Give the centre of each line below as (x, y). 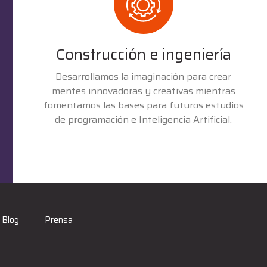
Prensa (59, 220)
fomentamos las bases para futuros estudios (143, 105)
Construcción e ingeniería (143, 54)
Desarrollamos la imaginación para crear (144, 76)
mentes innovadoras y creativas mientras (143, 91)
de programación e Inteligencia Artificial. (144, 119)
